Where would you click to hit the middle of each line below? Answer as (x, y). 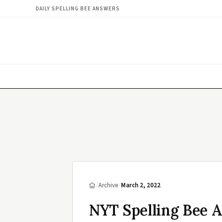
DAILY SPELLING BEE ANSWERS (78, 8)
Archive (108, 185)
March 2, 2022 (141, 185)
